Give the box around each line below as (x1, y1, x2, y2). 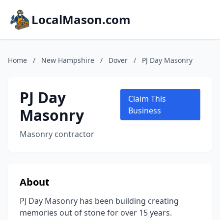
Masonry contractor (20, 129, 94, 139)
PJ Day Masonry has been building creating (20, 195, 179, 206)
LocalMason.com (31, 11, 131, 27)
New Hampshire (41, 55, 94, 65)
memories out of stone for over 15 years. (20, 207, 172, 218)
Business (128, 105, 162, 116)
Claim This (128, 93, 166, 104)
